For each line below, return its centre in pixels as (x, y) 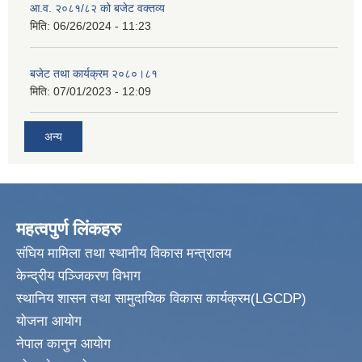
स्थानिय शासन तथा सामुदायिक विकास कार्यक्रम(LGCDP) (161, 299)
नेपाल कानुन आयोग (63, 344)
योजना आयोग (49, 322)
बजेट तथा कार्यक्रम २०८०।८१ (94, 73)
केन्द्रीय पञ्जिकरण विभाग (78, 276)
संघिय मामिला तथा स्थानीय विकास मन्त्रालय (124, 254)
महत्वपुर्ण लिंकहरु (69, 229)
